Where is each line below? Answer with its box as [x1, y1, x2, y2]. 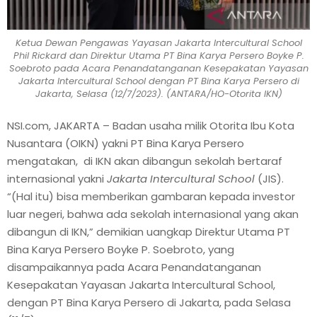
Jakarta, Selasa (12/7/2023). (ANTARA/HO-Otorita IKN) [35, 87, 282, 101]
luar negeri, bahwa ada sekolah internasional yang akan [7, 206, 299, 221]
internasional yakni [7, 171, 107, 186]
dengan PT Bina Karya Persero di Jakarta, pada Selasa [7, 294, 291, 310]
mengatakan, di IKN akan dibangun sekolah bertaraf [7, 153, 282, 168]
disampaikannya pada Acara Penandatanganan [7, 259, 261, 275]
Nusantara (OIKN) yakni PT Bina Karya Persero [7, 135, 244, 151]
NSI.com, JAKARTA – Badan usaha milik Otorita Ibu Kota [7, 117, 294, 133]
